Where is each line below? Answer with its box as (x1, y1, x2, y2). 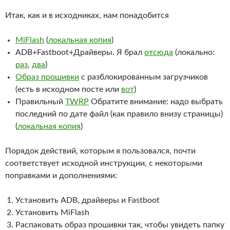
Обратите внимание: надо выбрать (89, 98, 223, 106)
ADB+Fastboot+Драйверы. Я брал (15, 48, 144, 56)
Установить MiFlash (15, 208, 89, 217)
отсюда (144, 48, 173, 56)
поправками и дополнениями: (5, 171, 117, 180)
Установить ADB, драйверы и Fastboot (15, 196, 160, 204)
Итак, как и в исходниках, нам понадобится (5, 11, 169, 20)
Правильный (15, 98, 65, 106)
